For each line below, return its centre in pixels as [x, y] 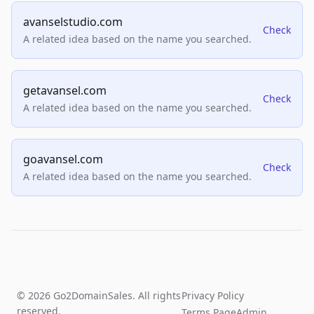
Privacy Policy [213, 296]
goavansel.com [63, 159]
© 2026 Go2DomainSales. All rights [99, 296]
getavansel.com [65, 91]
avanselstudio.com [73, 22]
